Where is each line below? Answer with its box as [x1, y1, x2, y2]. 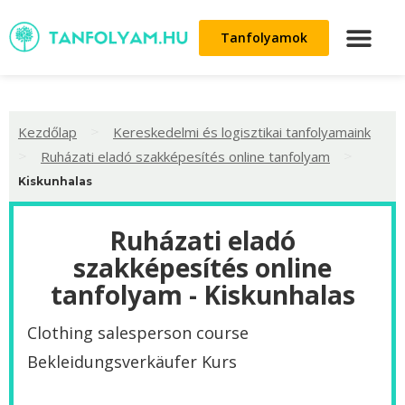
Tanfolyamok [221, 28, 307, 46]
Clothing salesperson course [27, 322, 249, 344]
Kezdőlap [18, 122, 77, 141]
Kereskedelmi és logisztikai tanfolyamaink [113, 122, 371, 141]
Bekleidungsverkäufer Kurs [27, 351, 237, 373]
